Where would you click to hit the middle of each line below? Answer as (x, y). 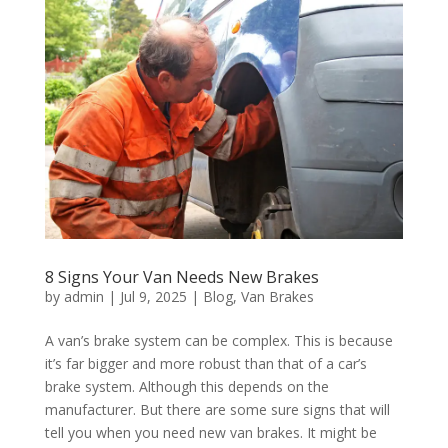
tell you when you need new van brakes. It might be (210, 432)
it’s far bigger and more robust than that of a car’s (205, 363)
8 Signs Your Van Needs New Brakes (181, 276)
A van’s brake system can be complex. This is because (218, 340)
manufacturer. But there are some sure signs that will (217, 409)
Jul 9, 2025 (153, 296)
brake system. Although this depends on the (186, 386)
